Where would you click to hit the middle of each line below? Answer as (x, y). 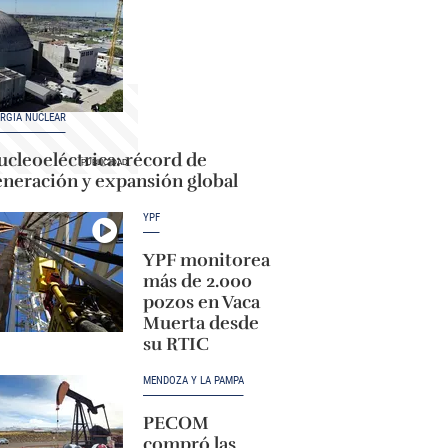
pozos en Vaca (201, 302)
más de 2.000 (197, 281)
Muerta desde (200, 323)
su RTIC (175, 344)
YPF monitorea (206, 260)
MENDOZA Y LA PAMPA (193, 380)
